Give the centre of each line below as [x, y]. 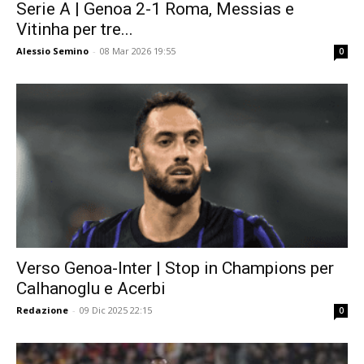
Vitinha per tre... [75, 30]
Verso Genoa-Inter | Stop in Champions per [175, 268]
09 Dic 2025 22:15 [116, 310]
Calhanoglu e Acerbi [91, 288]
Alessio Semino [52, 51]
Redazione [42, 310]
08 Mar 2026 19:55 [138, 51]
